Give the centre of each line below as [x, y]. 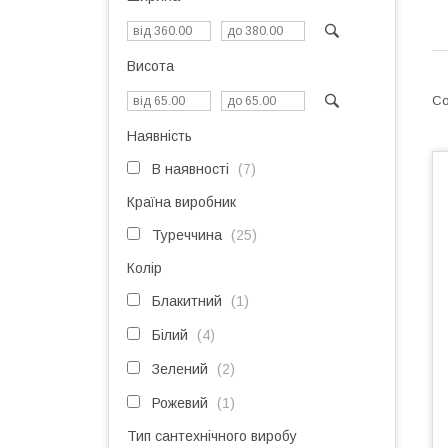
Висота [150, 66]
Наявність [159, 136]
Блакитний [187, 301]
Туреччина [187, 235]
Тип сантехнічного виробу [212, 436]
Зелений [180, 369]
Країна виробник [181, 202]
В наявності [190, 169]
